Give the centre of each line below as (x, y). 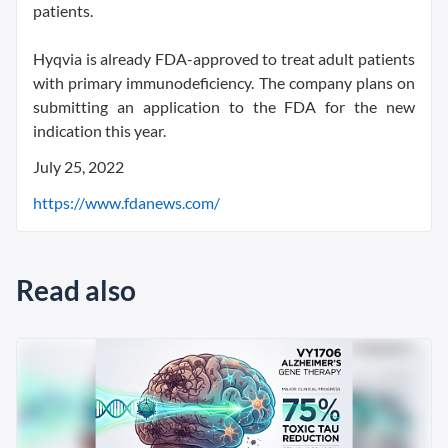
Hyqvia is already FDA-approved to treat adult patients (224, 58)
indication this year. (99, 130)
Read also (76, 289)
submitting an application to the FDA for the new (224, 106)
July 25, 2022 (78, 166)
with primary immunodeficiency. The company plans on (224, 82)
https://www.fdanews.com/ (126, 202)
